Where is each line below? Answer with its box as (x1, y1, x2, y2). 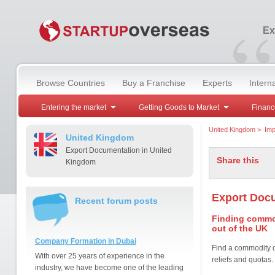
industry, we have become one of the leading (34, 263, 184, 272)
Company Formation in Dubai (34, 237, 136, 246)
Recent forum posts (74, 196, 158, 206)
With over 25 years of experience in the (34, 252, 165, 260)
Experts (202, 78, 232, 88)
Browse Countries (36, 78, 105, 88)
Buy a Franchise (122, 78, 185, 88)
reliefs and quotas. (211, 255, 273, 264)
